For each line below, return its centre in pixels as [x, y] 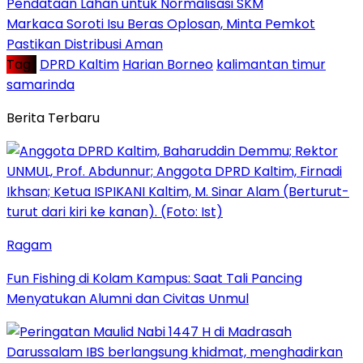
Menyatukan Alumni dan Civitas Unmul [128, 298]
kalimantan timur [271, 64]
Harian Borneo [168, 64]
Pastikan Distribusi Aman [85, 44]
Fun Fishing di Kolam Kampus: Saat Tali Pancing [154, 278]
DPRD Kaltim [79, 64]
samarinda [41, 84]
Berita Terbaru [53, 117]
